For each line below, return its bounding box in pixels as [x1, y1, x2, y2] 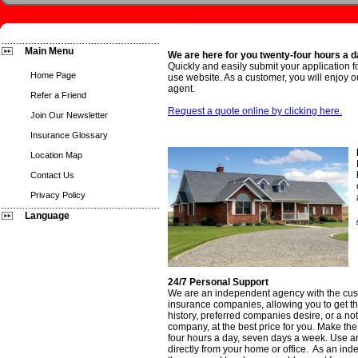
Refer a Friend [30, 90, 86, 100]
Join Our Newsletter [30, 110, 108, 120]
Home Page [30, 70, 76, 80]
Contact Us [30, 170, 74, 180]
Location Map [30, 150, 82, 160]
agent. [168, 83, 195, 94]
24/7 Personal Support [168, 276, 268, 288]
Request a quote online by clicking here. [168, 105, 342, 117]
